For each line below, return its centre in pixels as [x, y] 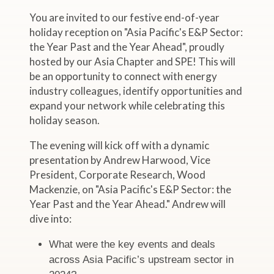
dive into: [51, 219]
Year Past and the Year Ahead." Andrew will [128, 204]
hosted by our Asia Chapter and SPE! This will [133, 62]
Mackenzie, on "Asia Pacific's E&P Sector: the [131, 190]
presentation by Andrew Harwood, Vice [120, 160]
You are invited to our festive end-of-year [125, 18]
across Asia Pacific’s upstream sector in [142, 260]
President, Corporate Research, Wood [118, 175]
